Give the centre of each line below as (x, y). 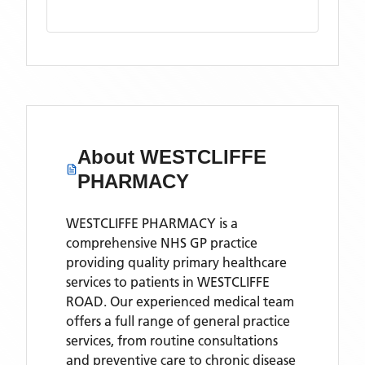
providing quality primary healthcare (176, 262)
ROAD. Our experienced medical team (180, 301)
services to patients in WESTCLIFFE (168, 282)
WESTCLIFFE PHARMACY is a (152, 223)
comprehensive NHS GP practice (162, 243)
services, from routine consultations (172, 341)
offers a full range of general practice (178, 321)
